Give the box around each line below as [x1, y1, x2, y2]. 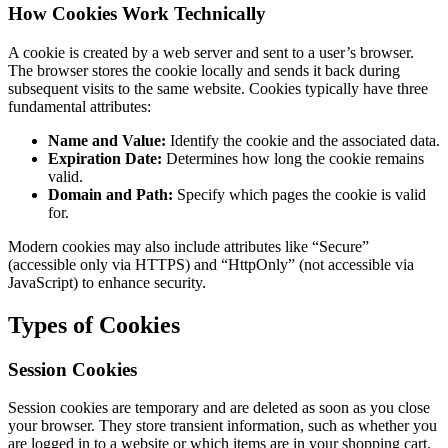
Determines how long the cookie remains [162, 149, 424, 167]
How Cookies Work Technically [8, 3, 266, 25]
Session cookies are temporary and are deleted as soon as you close [8, 399, 430, 417]
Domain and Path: [48, 185, 173, 203]
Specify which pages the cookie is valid [173, 185, 426, 203]
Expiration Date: [48, 149, 162, 167]
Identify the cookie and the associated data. [166, 131, 440, 149]
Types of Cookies [8, 311, 180, 338]
